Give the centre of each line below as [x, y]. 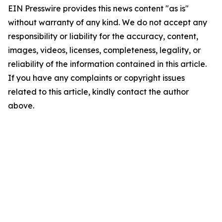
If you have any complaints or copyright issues [96, 78]
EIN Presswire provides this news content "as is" [98, 9]
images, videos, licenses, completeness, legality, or [104, 50]
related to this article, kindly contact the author [98, 92]
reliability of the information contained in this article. [107, 64]
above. [21, 106]
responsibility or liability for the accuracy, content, [103, 36]
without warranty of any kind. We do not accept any [108, 23]
